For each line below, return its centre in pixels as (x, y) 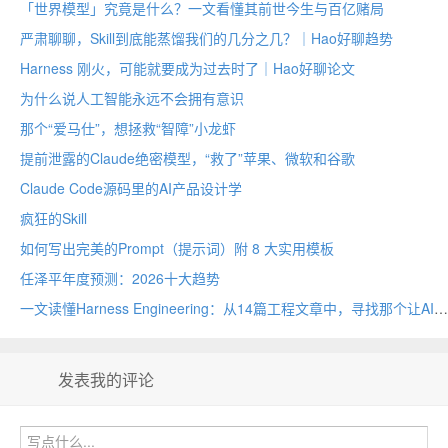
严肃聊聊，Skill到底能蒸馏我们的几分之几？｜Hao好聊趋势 (206, 38)
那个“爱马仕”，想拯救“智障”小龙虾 (128, 128)
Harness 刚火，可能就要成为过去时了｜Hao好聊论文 (187, 68)
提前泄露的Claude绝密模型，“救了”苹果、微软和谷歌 (187, 158)
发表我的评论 (106, 379)
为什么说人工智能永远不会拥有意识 (132, 98)
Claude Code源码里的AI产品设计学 (131, 188)
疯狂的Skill (53, 218)
